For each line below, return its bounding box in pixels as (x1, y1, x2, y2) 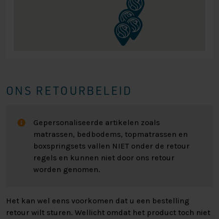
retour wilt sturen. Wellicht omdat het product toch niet (6, 208, 210, 218)
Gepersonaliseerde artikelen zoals (33, 118, 160, 128)
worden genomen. (33, 165, 100, 175)
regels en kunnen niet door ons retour (33, 153, 175, 163)
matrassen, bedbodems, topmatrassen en (33, 130, 188, 139)
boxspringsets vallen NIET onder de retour (33, 141, 190, 151)
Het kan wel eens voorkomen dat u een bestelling (6, 196, 189, 206)
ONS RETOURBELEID (6, 83, 132, 98)
